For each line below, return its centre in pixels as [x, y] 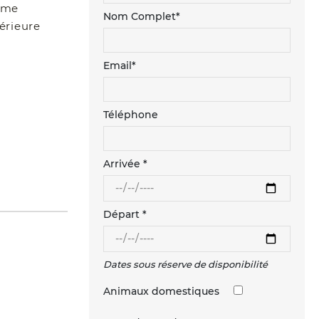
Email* [119, 66]
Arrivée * [125, 164]
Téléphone [130, 115]
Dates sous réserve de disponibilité [185, 265]
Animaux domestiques [161, 292]
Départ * [125, 215]
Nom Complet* [141, 17]
